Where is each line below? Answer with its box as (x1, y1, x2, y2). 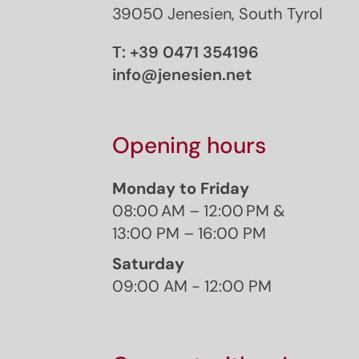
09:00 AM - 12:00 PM (112, 275, 272, 296)
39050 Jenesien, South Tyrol (112, 2, 322, 24)
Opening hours (112, 130, 266, 160)
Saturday (112, 252, 184, 274)
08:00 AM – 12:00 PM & (112, 200, 285, 221)
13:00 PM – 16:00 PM (112, 222, 266, 244)
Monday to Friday (112, 177, 249, 199)
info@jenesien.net (112, 63, 252, 85)
